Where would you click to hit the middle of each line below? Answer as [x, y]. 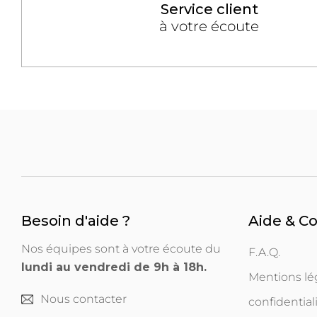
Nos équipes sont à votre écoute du [121, 249]
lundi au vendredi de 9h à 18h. [114, 267]
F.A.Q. [264, 253]
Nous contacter [83, 299]
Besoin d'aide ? [76, 221]
